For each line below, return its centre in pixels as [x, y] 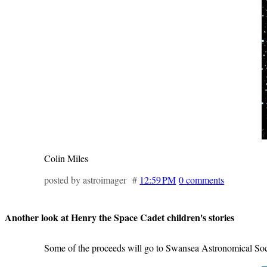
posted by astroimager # [92, 179]
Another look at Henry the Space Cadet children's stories [119, 217]
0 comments [202, 179]
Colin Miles [66, 158]
